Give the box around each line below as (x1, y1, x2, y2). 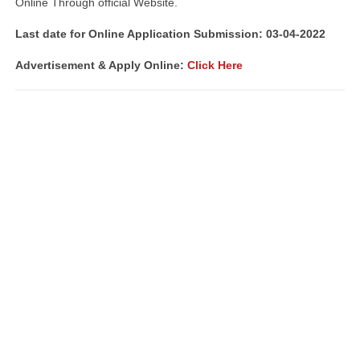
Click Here (187, 59, 243, 72)
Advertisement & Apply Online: (15, 59, 187, 72)
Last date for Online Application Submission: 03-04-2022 (15, 27, 325, 40)
